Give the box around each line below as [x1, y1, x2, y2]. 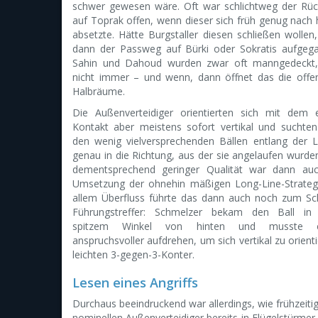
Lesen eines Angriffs [72, 274, 198, 291]
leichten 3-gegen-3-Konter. [72, 248, 194, 261]
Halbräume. [72, 84, 125, 98]
